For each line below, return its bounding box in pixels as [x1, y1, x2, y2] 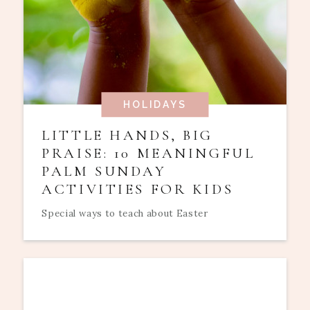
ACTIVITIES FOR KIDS [42, 180, 234, 198]
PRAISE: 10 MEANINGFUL [42, 144, 255, 162]
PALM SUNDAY [42, 162, 167, 180]
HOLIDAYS [123, 99, 187, 111]
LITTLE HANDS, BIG [42, 126, 213, 144]
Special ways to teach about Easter [42, 208, 208, 220]
